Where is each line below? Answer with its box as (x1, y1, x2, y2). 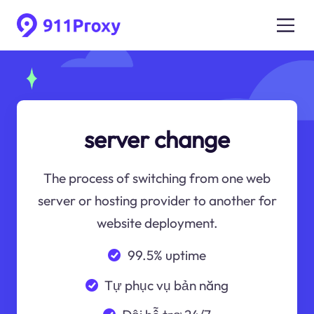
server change (84, 124, 230, 154)
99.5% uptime (127, 246, 206, 264)
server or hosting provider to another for (37, 192, 277, 210)
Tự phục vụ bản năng (104, 276, 229, 294)
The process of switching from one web (43, 170, 271, 187)
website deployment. (96, 214, 218, 232)
